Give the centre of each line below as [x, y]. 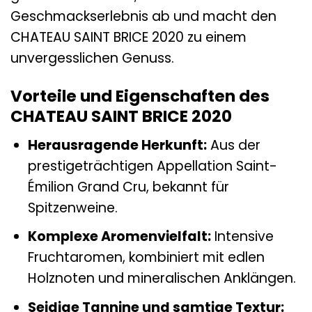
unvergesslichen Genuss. [92, 58]
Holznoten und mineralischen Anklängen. [162, 279]
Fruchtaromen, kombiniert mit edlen [146, 258]
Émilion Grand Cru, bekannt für [128, 187]
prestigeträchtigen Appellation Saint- [152, 166]
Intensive [242, 237]
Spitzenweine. [72, 208]
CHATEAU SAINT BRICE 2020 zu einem [128, 38]
